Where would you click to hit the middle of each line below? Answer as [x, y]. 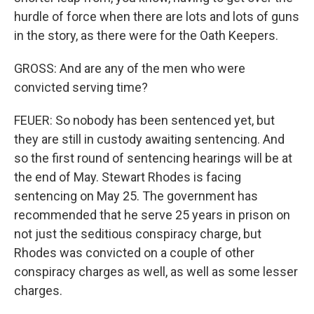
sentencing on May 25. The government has [136, 196]
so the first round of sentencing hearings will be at [153, 158]
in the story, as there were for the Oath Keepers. [146, 35]
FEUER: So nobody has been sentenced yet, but [144, 120]
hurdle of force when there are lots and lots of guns [157, 16]
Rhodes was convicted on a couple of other [134, 253]
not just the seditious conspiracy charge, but [138, 234]
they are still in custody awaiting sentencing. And [149, 139]
